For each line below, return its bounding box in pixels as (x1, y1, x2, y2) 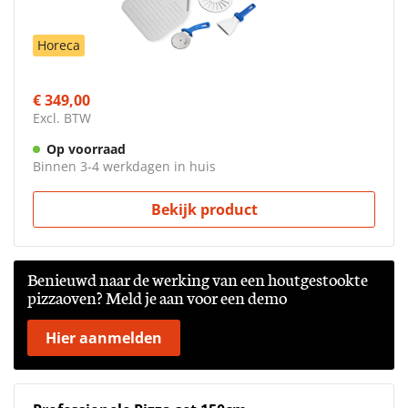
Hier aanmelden (46, 328, 162, 349)
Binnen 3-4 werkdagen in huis (33, 158, 216, 176)
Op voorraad (46, 140, 126, 158)
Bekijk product (150, 199, 258, 220)
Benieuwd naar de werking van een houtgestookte (27, 267, 368, 291)
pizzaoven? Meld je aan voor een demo (27, 285, 287, 310)
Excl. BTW (33, 109, 91, 127)
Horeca (37, 36, 80, 55)
